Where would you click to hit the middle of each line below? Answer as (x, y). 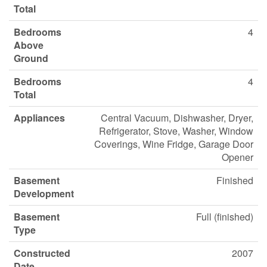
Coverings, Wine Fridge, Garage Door (174, 144)
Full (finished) (225, 217)
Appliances (39, 118)
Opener (237, 157)
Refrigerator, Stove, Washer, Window (176, 131)
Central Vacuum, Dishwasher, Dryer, (177, 118)
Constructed (42, 253)
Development (44, 193)
